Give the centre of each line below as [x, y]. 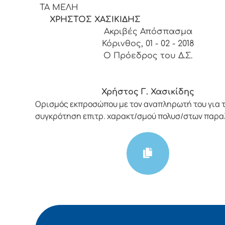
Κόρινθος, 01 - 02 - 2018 [148, 43]
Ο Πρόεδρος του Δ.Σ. [148, 55]
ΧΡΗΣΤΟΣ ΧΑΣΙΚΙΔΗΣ [90, 19]
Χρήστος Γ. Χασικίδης [148, 92]
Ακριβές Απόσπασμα [148, 31]
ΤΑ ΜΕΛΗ [59, 7]
